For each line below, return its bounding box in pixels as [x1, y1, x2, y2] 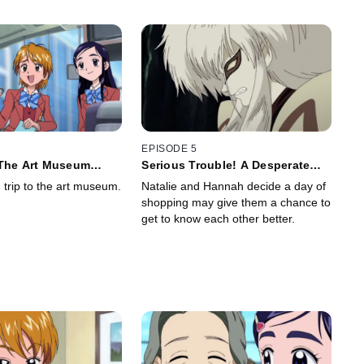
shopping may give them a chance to [141, 196, 331, 210]
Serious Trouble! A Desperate [141, 158, 310, 172]
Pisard [141, 171, 178, 185]
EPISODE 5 [141, 143, 197, 155]
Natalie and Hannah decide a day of [141, 180, 327, 193]
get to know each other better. [141, 212, 296, 226]
